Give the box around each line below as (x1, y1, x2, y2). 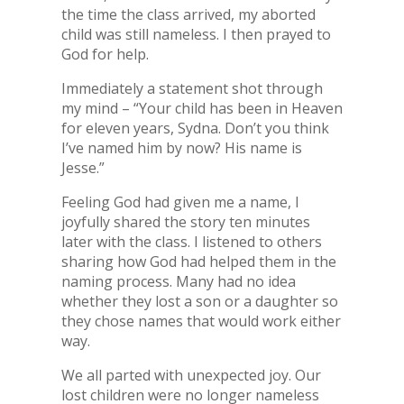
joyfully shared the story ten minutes (60, 212, 310, 232)
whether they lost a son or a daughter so (60, 291, 338, 311)
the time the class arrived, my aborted (60, 5, 316, 24)
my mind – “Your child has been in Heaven (60, 98, 343, 118)
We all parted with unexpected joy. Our (60, 365, 321, 385)
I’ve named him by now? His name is (60, 138, 302, 158)
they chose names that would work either (60, 311, 341, 331)
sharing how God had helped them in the (60, 252, 336, 271)
